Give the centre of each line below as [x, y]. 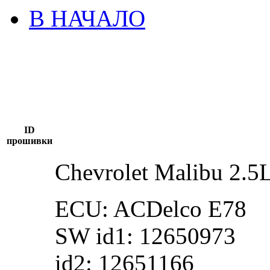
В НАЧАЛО [87, 18]
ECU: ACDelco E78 [151, 209]
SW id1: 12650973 [145, 236]
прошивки [30, 140]
